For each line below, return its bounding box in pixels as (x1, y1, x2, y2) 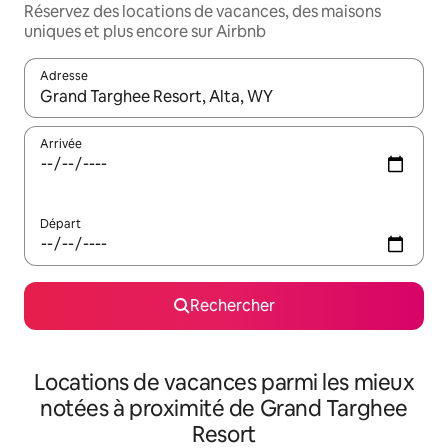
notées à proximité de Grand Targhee (40, 394, 408, 423)
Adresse (40, 68, 88, 84)
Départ (40, 216, 81, 232)
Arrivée (40, 136, 82, 152)
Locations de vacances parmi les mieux (33, 368, 415, 397)
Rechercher (189, 295, 275, 316)
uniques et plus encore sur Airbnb (24, 21, 266, 42)
